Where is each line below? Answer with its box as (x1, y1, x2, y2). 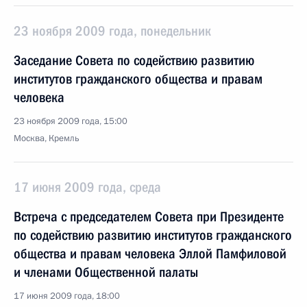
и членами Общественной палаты (14, 264, 198, 280)
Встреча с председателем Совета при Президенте (14, 208, 284, 225)
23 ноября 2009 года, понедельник (14, 23, 211, 39)
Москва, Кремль (14, 132, 79, 145)
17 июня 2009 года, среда (14, 179, 161, 195)
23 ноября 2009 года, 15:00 (14, 115, 127, 127)
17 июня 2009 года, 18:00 (14, 290, 120, 302)
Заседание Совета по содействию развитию (14, 52, 254, 69)
